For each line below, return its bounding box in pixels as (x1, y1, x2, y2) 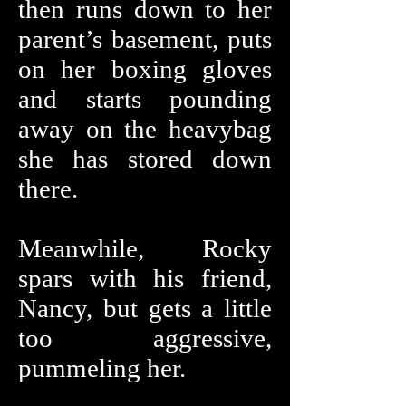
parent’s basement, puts (18, 24, 272, 53)
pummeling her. (18, 353, 186, 382)
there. (18, 174, 78, 203)
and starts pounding (18, 84, 272, 113)
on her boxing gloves (18, 54, 272, 83)
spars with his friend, (18, 264, 272, 293)
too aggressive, (18, 324, 272, 353)
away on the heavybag (18, 114, 272, 143)
